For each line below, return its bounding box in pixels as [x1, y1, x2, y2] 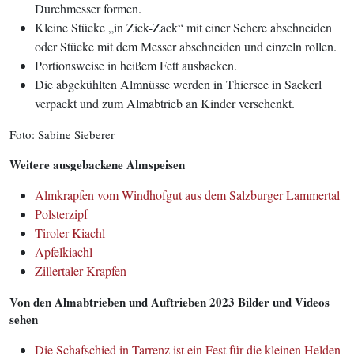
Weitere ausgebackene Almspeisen [9, 156, 185, 173]
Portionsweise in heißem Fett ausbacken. [35, 57, 237, 73]
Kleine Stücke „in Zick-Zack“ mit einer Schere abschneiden [35, 19, 332, 36]
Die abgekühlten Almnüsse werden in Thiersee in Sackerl [35, 76, 322, 92]
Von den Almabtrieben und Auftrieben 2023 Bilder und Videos [9, 293, 330, 311]
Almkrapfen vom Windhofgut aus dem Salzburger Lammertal [35, 186, 340, 203]
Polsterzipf [35, 205, 88, 222]
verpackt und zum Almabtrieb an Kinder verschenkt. [35, 95, 295, 111]
